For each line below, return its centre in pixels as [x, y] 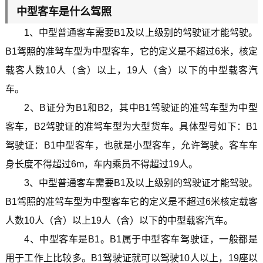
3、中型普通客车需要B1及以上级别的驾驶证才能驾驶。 [141, 183]
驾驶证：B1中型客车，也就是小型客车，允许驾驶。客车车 [131, 146]
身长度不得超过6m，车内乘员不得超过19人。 [101, 164]
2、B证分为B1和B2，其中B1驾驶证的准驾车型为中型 [141, 108]
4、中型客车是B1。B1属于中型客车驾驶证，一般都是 [141, 240]
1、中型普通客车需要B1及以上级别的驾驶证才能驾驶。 [141, 33]
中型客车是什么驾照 [64, 11]
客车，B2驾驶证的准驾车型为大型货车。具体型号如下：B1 [131, 127]
